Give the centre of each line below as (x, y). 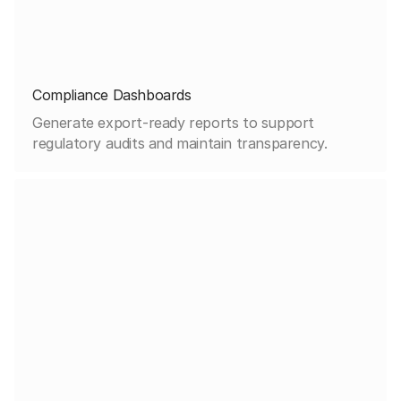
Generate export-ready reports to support (174, 122)
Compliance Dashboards (112, 94)
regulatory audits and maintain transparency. (180, 143)
